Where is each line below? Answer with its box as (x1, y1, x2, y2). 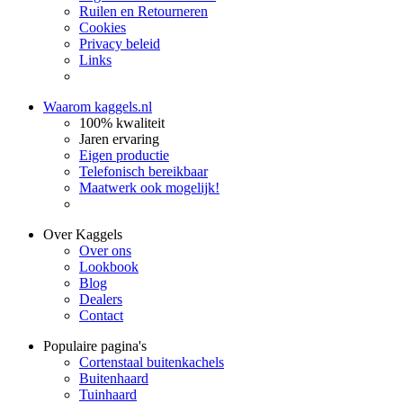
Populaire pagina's (43, 338, 147, 354)
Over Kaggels (43, 227, 122, 243)
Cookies (79, 20, 126, 36)
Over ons (79, 243, 131, 259)
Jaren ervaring (79, 131, 159, 148)
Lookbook (79, 259, 139, 275)
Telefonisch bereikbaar (79, 164, 208, 180)
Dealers (79, 291, 122, 308)
